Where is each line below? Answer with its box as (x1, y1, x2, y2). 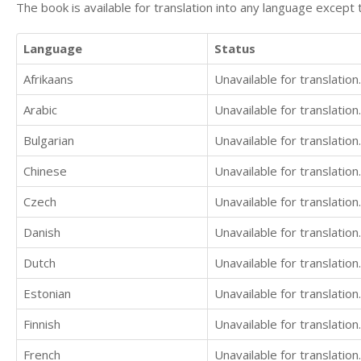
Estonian (23, 285, 71, 302)
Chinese (23, 163, 67, 180)
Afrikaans (23, 71, 73, 88)
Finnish (23, 316, 60, 333)
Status (214, 40, 255, 57)
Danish (23, 224, 60, 241)
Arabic (23, 102, 57, 118)
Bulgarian (23, 132, 74, 149)
